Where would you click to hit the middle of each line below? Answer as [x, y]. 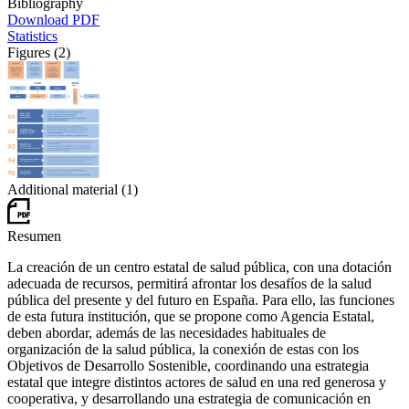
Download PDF [53, 20]
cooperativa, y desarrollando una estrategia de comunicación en [189, 399]
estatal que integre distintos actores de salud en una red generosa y [197, 383]
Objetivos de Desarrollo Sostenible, [109, 366]
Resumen [34, 236]
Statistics [32, 37]
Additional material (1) [73, 189]
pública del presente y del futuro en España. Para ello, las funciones [201, 300]
